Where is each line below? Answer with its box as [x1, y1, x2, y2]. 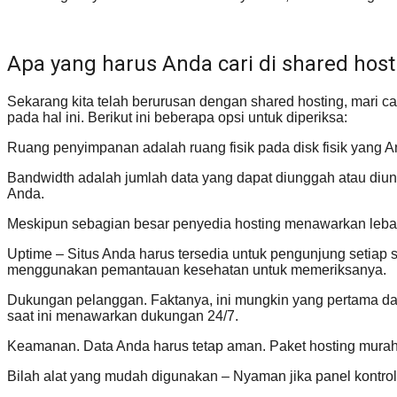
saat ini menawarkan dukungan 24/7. [7, 307, 238, 323]
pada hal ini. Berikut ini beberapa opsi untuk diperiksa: [7, 109, 347, 125]
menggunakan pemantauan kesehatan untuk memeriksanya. [7, 261, 386, 277]
